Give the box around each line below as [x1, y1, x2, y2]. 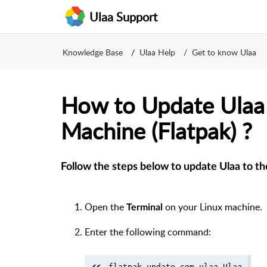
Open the [85, 200, 126, 213]
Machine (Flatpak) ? [61, 115, 252, 146]
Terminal [126, 203, 163, 212]
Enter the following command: [85, 225, 211, 238]
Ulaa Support [89, 8, 157, 25]
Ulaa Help [139, 46, 175, 58]
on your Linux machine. [163, 200, 262, 213]
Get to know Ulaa [192, 46, 256, 58]
